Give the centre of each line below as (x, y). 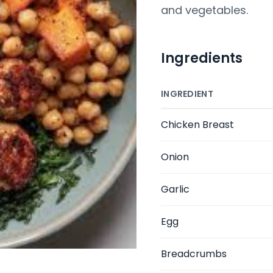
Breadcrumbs (194, 254)
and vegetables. (204, 10)
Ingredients (202, 58)
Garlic (175, 189)
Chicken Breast (197, 125)
